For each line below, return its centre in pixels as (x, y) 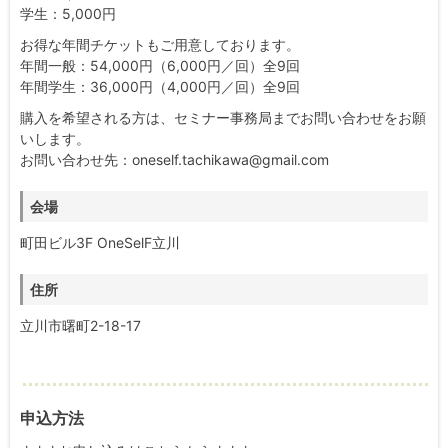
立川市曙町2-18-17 (80, 325)
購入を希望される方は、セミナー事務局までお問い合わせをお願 (223, 117)
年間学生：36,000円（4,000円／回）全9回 (160, 86)
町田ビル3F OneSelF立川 (100, 242)
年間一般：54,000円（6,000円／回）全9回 (160, 65)
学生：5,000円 (68, 13)
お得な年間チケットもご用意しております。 (160, 44)
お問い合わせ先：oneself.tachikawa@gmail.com (174, 159)
